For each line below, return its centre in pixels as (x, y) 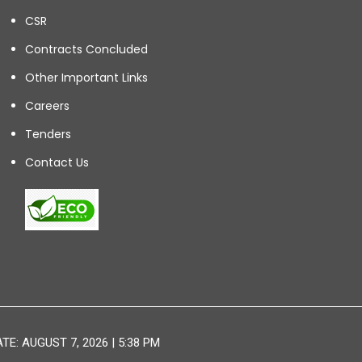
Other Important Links (87, 77)
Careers (48, 105)
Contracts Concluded (87, 49)
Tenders (48, 134)
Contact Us (57, 162)
